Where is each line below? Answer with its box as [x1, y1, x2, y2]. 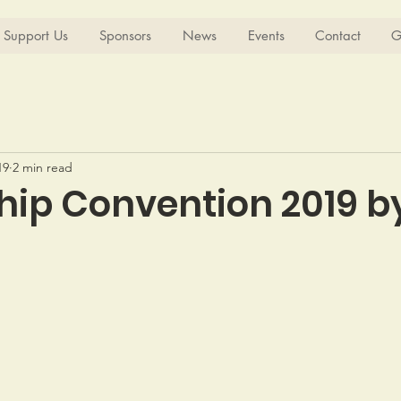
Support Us [3, 27, 68, 44]
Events [247, 27, 285, 44]
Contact [315, 27, 361, 44]
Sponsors [98, 27, 151, 44]
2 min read [13, 158, 73, 175]
